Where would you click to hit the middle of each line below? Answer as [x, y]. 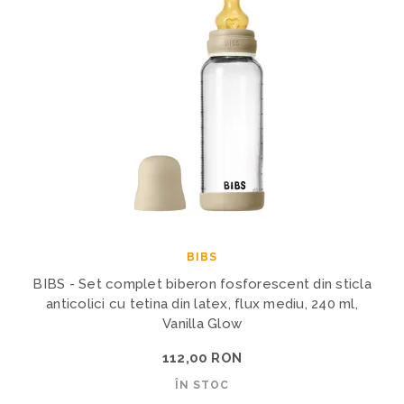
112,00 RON [202, 358]
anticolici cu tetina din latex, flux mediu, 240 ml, [202, 303]
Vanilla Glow [202, 323]
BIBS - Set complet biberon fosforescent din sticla [202, 284]
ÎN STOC [202, 385]
